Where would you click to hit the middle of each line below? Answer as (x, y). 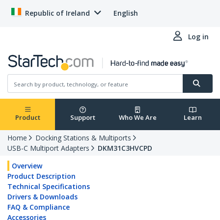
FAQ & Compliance (39, 207)
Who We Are (137, 118)
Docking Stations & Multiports (83, 138)
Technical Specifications (49, 187)
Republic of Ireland (57, 13)
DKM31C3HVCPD (125, 148)
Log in (198, 37)
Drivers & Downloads (42, 197)
